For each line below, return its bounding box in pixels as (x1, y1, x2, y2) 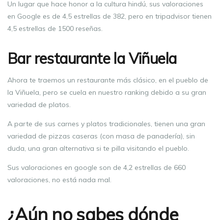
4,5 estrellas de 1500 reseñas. (7, 24, 103, 33)
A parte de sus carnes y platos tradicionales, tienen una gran (7, 119, 205, 128)
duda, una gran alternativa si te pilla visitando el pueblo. (7, 143, 189, 153)
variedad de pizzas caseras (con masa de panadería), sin (7, 131, 195, 140)
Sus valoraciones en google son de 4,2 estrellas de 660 (7, 163, 186, 172)
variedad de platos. (7, 100, 71, 109)
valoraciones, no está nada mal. (7, 175, 111, 184)
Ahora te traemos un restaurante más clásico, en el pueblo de (7, 75, 208, 84)
